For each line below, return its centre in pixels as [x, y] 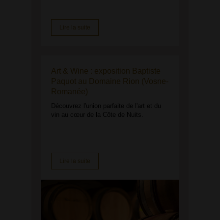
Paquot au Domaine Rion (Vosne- [110, 81]
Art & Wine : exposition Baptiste [106, 71]
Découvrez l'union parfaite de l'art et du [106, 106]
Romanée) [69, 92]
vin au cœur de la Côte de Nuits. [97, 115]
